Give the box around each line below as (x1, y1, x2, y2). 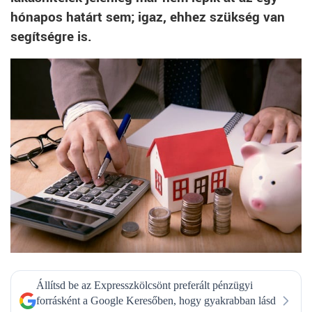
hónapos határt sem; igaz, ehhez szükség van (10, 8, 285, 26)
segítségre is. (10, 27, 92, 45)
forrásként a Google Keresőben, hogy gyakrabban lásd (36, 294, 276, 306)
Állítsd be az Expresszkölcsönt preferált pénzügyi (36, 279, 253, 291)
